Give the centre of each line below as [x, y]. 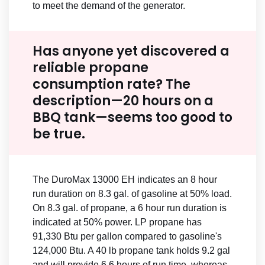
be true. [59, 134]
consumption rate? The [112, 85]
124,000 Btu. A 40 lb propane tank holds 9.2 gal [131, 251]
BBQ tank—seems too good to [132, 118]
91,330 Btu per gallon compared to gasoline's [127, 237]
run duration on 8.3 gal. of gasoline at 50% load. [132, 194]
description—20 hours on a [123, 101]
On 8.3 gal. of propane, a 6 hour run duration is [130, 208]
